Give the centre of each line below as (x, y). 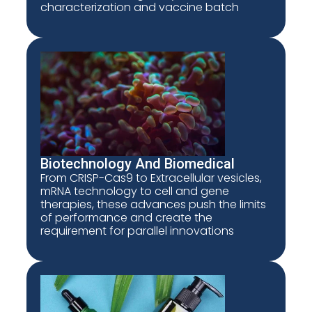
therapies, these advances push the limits (154, 204)
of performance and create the (127, 217)
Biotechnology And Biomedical (138, 163)
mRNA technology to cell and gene (135, 191)
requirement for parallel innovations (138, 231)
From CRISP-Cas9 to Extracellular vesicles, (151, 178)
